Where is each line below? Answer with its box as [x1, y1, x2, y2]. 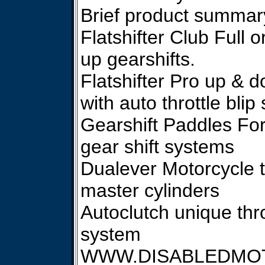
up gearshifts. [80, 49, 195, 70]
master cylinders [80, 180, 219, 201]
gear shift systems [80, 136, 234, 157]
